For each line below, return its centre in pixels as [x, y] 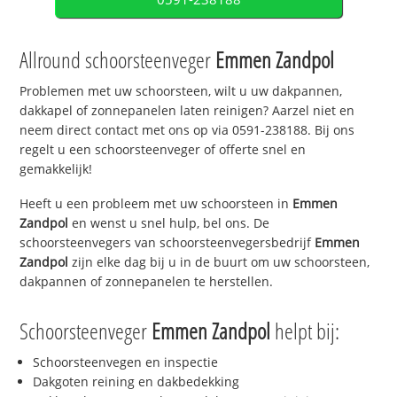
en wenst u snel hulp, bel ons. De [169, 223]
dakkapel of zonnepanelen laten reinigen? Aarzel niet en [187, 111]
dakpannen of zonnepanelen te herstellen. [147, 282]
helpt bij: [305, 330]
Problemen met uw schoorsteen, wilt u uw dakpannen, [181, 91]
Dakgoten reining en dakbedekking [136, 381]
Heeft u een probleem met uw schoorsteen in [156, 204]
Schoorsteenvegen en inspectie [126, 362]
